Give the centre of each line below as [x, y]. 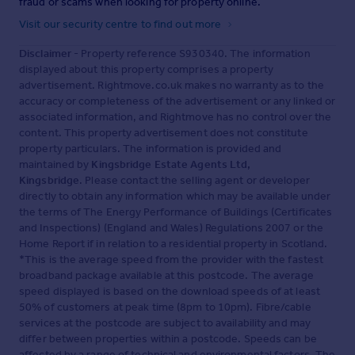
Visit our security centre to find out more [122, 25]
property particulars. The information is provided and [151, 149]
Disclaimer [45, 54]
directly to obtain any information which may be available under [175, 197]
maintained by [55, 165]
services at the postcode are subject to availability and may [165, 323]
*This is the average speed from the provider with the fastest [172, 260]
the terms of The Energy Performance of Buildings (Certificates [176, 212]
